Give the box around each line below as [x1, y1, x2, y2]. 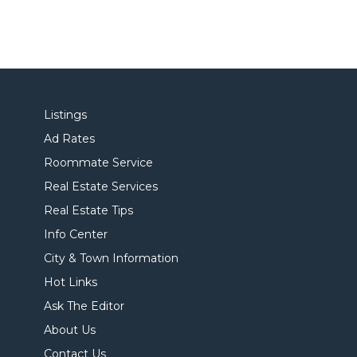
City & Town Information [44, 251, 178, 265]
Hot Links [44, 275, 97, 289]
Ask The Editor [44, 299, 124, 313]
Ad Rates [44, 131, 95, 146]
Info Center [44, 227, 108, 241]
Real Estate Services [44, 179, 158, 194]
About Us [44, 323, 96, 337]
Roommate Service [44, 155, 153, 170]
